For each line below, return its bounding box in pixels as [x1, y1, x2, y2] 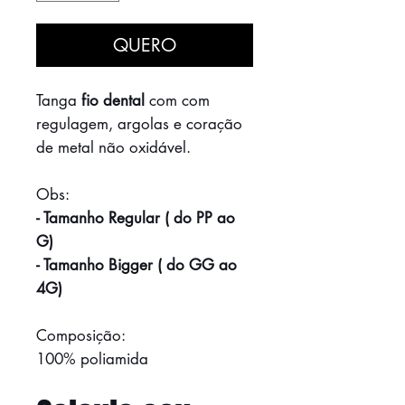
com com [145, 89, 210, 110]
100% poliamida [36, 348, 148, 369]
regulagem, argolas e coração [36, 113, 242, 134]
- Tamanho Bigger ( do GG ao [36, 254, 237, 275]
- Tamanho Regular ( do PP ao [36, 207, 235, 228]
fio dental [81, 89, 145, 110]
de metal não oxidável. [36, 137, 191, 157]
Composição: [36, 325, 126, 345]
